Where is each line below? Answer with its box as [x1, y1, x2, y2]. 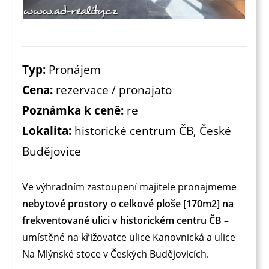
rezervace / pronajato [56, 81, 172, 98]
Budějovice [22, 142, 82, 159]
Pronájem [49, 61, 101, 77]
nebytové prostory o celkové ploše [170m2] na [22, 196, 234, 210]
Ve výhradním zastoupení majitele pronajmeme [22, 180, 237, 193]
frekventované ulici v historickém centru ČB [22, 213, 222, 227]
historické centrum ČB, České [74, 122, 232, 139]
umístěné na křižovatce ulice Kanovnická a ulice [22, 230, 236, 244]
